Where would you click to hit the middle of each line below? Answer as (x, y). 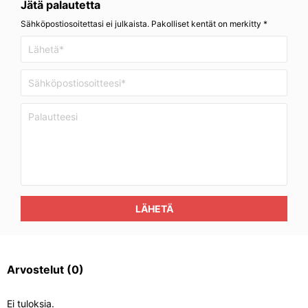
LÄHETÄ (154, 209)
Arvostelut (37, 269)
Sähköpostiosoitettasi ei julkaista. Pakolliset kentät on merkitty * (144, 24)
